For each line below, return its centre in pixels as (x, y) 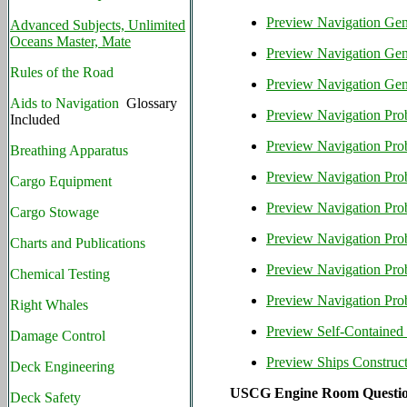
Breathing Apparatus (69, 150)
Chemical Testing (60, 274)
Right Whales (49, 305)
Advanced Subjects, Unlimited (98, 25)
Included (35, 119)
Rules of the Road (62, 72)
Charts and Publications (79, 243)
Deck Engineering (62, 367)
